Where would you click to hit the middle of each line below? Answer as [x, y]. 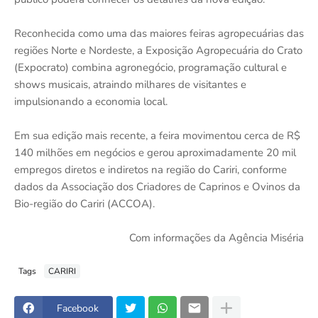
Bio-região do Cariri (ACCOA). [84, 204]
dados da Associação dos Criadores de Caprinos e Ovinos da [157, 187]
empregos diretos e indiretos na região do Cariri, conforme [150, 170]
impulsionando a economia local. [91, 102]
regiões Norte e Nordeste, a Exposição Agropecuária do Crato [158, 50]
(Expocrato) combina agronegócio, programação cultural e [150, 67]
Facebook [78, 308]
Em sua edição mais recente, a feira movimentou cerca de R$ [157, 136]
